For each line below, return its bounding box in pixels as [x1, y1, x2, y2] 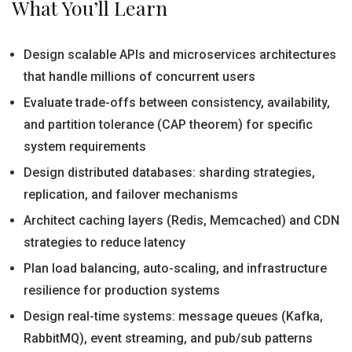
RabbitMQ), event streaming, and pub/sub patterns [24, 331, 313, 346]
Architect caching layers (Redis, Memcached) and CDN [24, 213, 339, 228]
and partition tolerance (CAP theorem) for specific [24, 117, 313, 132]
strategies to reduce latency [24, 235, 185, 250]
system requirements [24, 139, 146, 154]
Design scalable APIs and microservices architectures [24, 47, 336, 62]
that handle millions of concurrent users [24, 69, 255, 84]
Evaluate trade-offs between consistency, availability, [24, 95, 330, 110]
